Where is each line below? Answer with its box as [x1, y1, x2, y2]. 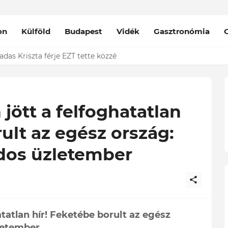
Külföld [21, 26, 51, 36]
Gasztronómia [154, 26, 210, 36]
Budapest [65, 26, 103, 36]
